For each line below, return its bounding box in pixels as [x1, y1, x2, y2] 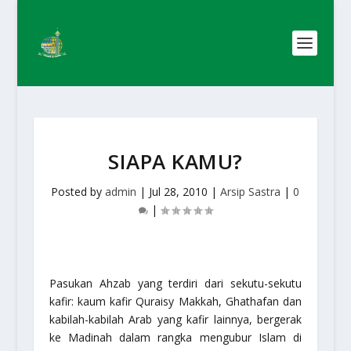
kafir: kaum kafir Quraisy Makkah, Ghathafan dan [49, 294, 302, 309]
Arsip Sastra [220, 184, 281, 199]
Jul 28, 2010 [149, 184, 208, 199]
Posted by [51, 184, 106, 199]
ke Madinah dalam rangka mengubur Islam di [49, 330, 302, 345]
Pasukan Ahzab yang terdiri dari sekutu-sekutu [49, 276, 302, 291]
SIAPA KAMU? [108, 147, 243, 175]
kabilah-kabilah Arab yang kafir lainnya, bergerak [49, 312, 302, 327]
